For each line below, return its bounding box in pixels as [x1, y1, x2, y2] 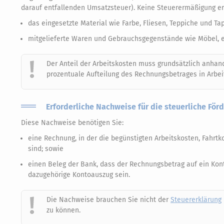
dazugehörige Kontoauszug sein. [28, 170, 130, 179]
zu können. [46, 205, 80, 214]
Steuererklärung [170, 195, 221, 204]
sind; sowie [28, 144, 63, 153]
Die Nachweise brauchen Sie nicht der [46, 195, 170, 204]
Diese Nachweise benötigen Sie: [21, 118, 123, 127]
